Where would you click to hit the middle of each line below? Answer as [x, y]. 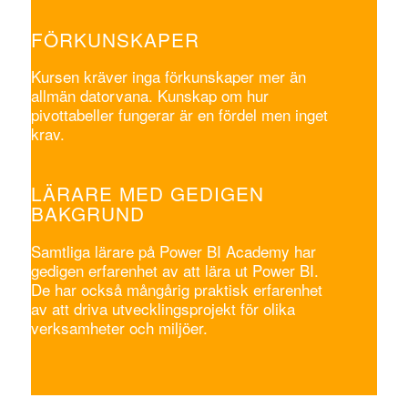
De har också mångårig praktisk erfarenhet [176, 289]
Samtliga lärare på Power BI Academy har [173, 250]
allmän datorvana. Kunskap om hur [149, 95]
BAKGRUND [87, 214]
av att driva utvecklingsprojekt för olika [163, 308]
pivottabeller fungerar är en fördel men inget [179, 114]
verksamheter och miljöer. [119, 327]
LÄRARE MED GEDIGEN [147, 194]
